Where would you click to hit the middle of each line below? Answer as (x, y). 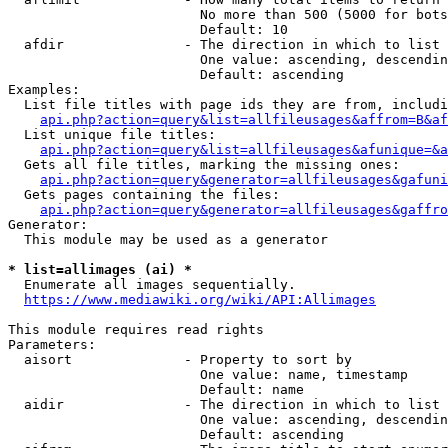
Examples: (44, 89)
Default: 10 (148, 29)
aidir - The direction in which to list (224, 404)
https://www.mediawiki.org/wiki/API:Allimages (200, 299)
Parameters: (52, 344)
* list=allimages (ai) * (100, 269)
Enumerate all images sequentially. (152, 284)
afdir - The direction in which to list (224, 44)
